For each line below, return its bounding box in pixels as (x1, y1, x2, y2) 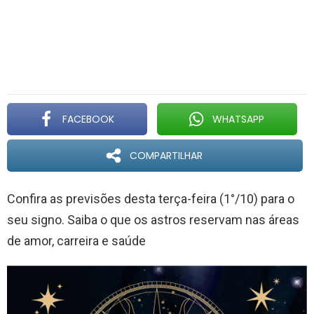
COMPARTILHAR (129, 149, 203, 163)
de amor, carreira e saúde (7, 233, 146, 248)
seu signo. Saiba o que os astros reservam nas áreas (7, 212, 299, 227)
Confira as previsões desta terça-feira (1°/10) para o (7, 191, 294, 206)
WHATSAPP (212, 112, 264, 126)
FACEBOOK (62, 112, 114, 126)
